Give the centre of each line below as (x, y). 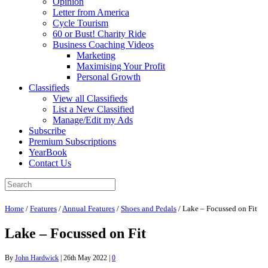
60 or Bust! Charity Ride (99, 34)
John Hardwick (37, 258)
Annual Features (89, 208)
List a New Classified (93, 109)
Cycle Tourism (80, 23)
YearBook (48, 152)
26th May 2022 (85, 258)
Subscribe (47, 131)
